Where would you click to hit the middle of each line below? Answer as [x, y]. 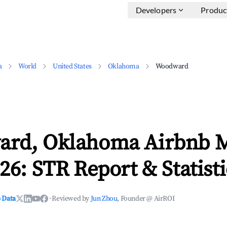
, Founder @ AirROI [146, 199]
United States [72, 66]
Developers [156, 10]
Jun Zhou [104, 199]
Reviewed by [71, 199]
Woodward [172, 66]
